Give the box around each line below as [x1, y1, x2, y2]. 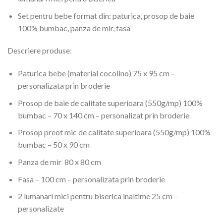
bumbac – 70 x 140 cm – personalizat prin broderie [17, 110, 189, 120]
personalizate [17, 204, 64, 214]
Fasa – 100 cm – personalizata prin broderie [17, 174, 165, 184]
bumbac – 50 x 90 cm [17, 140, 90, 150]
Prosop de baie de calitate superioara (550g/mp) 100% [17, 98, 203, 108]
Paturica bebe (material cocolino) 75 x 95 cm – [17, 68, 175, 78]
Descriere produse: [7, 46, 72, 55]
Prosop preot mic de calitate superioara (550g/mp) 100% [17, 127, 211, 137]
